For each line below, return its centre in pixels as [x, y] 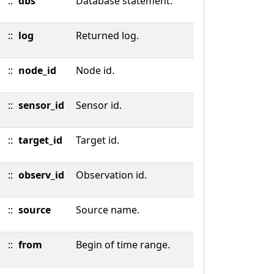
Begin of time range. [123, 245]
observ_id [41, 175]
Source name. [108, 210]
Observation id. [111, 175]
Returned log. [107, 35]
